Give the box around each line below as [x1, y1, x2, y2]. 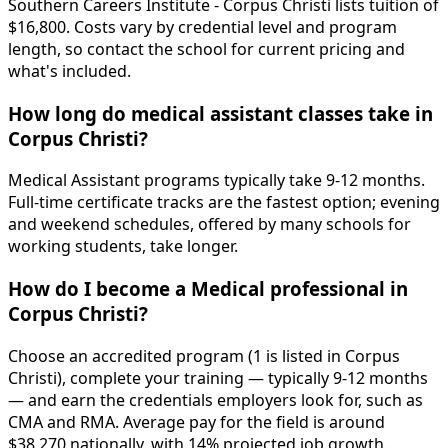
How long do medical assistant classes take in [8, 100, 433, 126]
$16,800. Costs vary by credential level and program [8, 16, 397, 38]
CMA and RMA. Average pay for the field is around [8, 410, 385, 433]
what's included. [8, 60, 131, 82]
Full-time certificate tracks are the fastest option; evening [8, 191, 440, 214]
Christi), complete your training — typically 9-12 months [8, 366, 428, 389]
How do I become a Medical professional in [8, 276, 408, 302]
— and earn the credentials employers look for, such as [8, 388, 423, 411]
